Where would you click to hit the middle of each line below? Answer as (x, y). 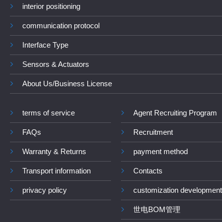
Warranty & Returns (54, 151)
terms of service (49, 112)
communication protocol (61, 25)
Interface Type (45, 45)
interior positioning (51, 6)
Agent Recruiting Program (175, 112)
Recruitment (153, 132)
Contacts (148, 170)
